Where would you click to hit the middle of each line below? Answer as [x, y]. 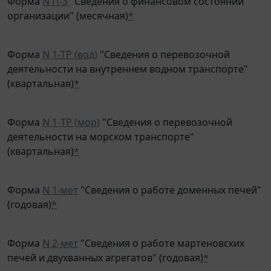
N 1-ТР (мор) [71, 113]
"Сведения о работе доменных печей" [170, 181]
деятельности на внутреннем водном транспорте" [128, 60]
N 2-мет [60, 234]
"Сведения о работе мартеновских [161, 234]
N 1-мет [60, 181]
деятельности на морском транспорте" [101, 128]
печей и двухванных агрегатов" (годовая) [105, 249]
